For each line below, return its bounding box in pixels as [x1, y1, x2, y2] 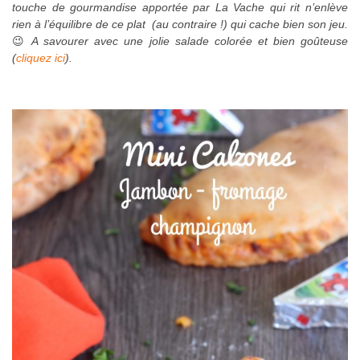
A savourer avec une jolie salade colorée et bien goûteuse [27, 35, 349, 47]
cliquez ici [16, 51, 65, 64]
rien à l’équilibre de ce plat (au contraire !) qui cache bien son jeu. [12, 18, 348, 31]
